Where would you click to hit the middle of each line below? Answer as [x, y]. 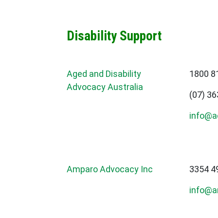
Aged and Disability [104, 74]
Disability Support [114, 36]
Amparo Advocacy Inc [110, 169]
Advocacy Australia [105, 87]
